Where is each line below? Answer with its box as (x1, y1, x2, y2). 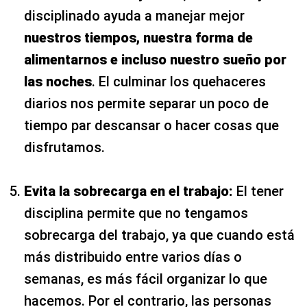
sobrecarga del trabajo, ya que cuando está (24, 226, 295, 243)
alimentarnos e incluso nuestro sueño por (24, 51, 286, 68)
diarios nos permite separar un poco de (24, 95, 269, 112)
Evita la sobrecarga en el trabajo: (24, 182, 233, 199)
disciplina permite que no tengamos (24, 204, 248, 221)
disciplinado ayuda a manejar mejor (24, 7, 245, 24)
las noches (24, 73, 92, 90)
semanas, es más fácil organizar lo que (24, 270, 267, 287)
